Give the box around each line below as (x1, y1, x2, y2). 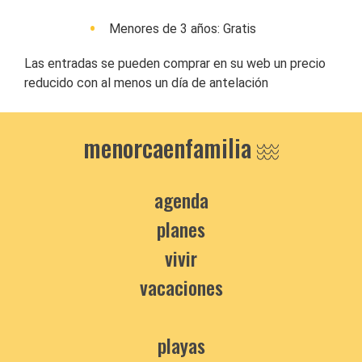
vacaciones (139, 272, 223, 302)
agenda (154, 185, 208, 215)
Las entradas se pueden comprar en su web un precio (24, 56, 326, 72)
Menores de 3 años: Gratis (109, 21, 256, 37)
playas (157, 330, 205, 360)
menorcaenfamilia (83, 129, 257, 166)
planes (157, 214, 205, 244)
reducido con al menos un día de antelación (24, 75, 268, 91)
